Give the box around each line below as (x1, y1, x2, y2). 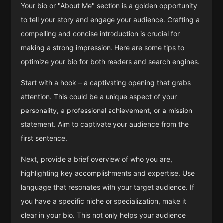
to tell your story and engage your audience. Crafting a (21, 15, 200, 24)
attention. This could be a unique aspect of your (21, 92, 177, 101)
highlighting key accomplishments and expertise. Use (21, 169, 195, 177)
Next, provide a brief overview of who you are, (21, 155, 173, 163)
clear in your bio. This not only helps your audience (21, 211, 186, 219)
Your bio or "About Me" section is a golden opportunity (21, 1, 198, 10)
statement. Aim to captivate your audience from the (21, 120, 189, 128)
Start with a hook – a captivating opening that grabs (21, 78, 191, 87)
